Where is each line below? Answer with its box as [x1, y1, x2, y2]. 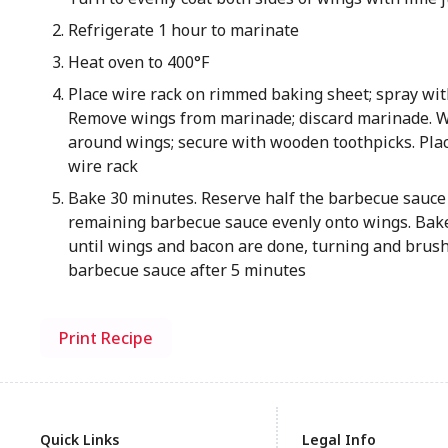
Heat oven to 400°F [67, 51, 209, 73]
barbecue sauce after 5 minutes [67, 259, 306, 281]
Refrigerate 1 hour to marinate [67, 19, 299, 41]
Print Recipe [59, 327, 153, 349]
